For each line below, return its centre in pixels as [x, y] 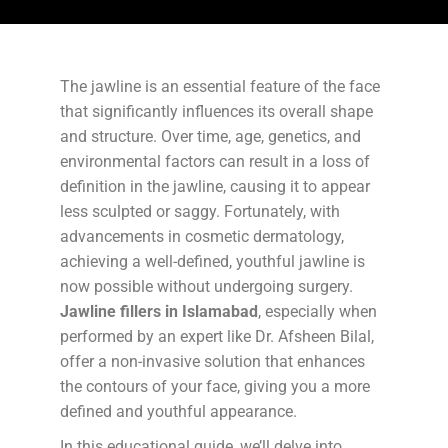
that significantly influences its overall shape [216, 111]
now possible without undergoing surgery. [206, 286]
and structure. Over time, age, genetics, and [210, 136]
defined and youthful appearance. [178, 411]
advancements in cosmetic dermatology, [202, 236]
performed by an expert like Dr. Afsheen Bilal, [217, 336]
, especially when [317, 311]
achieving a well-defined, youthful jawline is [212, 261]
